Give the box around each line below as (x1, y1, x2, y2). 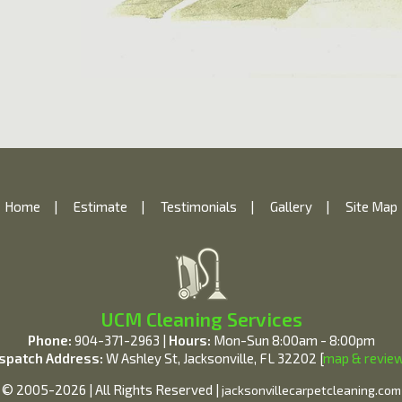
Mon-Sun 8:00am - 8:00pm (210, 332, 375, 348)
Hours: (168, 332, 211, 348)
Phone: (27, 332, 72, 348)
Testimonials (161, 198, 237, 214)
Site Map (345, 198, 398, 214)
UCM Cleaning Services (100, 308, 302, 330)
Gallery (270, 198, 312, 214)
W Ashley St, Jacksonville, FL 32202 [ (103, 350, 323, 366)
